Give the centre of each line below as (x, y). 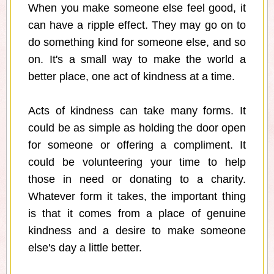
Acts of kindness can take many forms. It (137, 111)
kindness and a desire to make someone (137, 231)
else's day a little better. (85, 248)
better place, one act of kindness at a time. (131, 77)
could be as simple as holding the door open (137, 128)
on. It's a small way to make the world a (137, 60)
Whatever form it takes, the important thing (137, 197)
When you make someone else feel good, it (137, 8)
